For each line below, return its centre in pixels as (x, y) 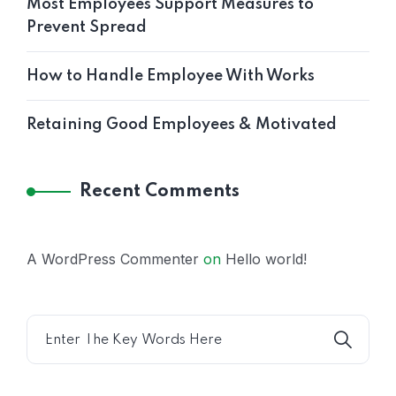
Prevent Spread (87, 27)
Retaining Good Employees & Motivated (182, 124)
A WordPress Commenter (113, 259)
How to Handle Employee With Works (171, 76)
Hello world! (266, 259)
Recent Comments (160, 191)
